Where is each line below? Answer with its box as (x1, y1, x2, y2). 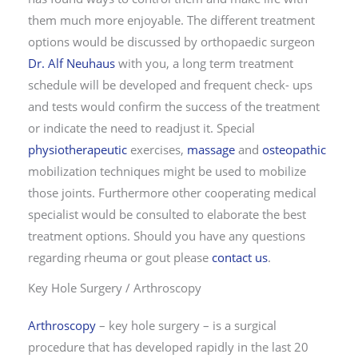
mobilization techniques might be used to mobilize (28, 163, 306, 180)
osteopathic (262, 141, 326, 158)
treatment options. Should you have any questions (28, 228, 305, 245)
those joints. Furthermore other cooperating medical (28, 185, 316, 201)
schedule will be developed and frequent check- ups (28, 77, 312, 93)
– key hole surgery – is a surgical (96, 317, 276, 334)
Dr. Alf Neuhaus (28, 55, 115, 72)
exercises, (127, 141, 187, 158)
